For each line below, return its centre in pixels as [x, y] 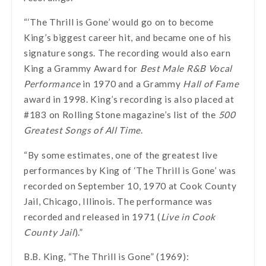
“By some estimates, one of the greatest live [121, 155]
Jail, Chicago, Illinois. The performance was [118, 201]
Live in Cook [188, 216]
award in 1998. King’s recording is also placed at [129, 99]
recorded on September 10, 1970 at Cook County [130, 186]
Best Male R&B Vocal [186, 69]
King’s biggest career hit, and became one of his [128, 38]
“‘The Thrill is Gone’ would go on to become [119, 22]
